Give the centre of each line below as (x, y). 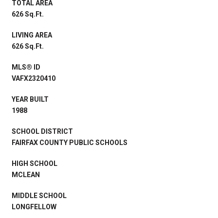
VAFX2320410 (34, 78)
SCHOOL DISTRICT (42, 131)
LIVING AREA (32, 35)
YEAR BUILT (30, 99)
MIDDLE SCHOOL (39, 195)
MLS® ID (26, 67)
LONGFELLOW (34, 207)
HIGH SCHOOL (35, 163)
